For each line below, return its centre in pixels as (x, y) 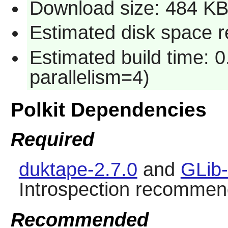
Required (52, 139)
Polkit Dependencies (108, 109)
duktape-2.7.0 (78, 170)
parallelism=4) (89, 77)
